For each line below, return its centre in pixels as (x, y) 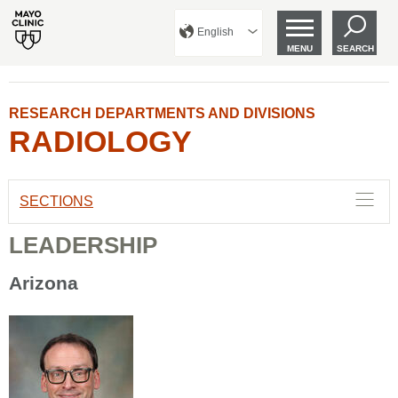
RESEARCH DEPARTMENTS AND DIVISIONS (162, 113)
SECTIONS (56, 201)
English (215, 32)
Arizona (44, 283)
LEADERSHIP (83, 245)
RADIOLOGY (100, 141)
